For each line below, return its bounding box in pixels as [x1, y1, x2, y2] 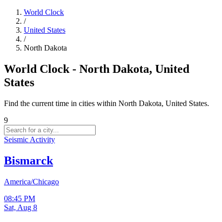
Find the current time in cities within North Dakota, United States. [4, 99, 209, 108]
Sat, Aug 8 [4, 203, 37, 212]
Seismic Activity [4, 135, 55, 144]
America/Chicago [4, 177, 59, 186]
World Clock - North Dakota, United [4, 62, 189, 75]
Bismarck [4, 154, 53, 167]
